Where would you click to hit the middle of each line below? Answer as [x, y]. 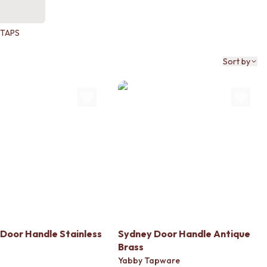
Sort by [237, 61]
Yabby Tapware [149, 260]
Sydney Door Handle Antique [184, 234]
